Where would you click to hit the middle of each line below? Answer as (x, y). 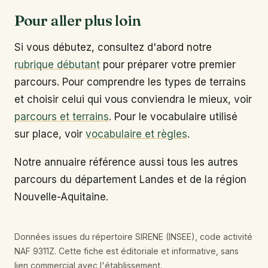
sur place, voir (50, 134)
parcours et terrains (62, 117)
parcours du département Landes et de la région (130, 179)
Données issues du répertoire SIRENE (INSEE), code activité (133, 236)
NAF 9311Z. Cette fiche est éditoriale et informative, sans (127, 251)
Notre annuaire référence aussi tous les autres (126, 162)
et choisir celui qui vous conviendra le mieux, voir (133, 100)
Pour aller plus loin (78, 21)
